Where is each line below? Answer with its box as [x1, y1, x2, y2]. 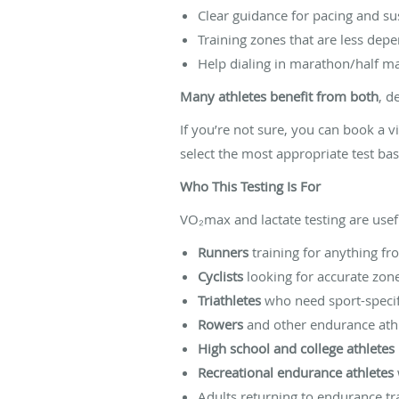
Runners [198, 242, 248, 261]
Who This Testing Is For [180, 176, 321, 195]
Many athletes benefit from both [180, 86, 379, 105]
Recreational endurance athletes [198, 362, 394, 381]
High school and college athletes [198, 338, 395, 357]
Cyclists [198, 266, 243, 285]
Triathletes [198, 290, 261, 309]
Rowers [198, 314, 243, 333]
